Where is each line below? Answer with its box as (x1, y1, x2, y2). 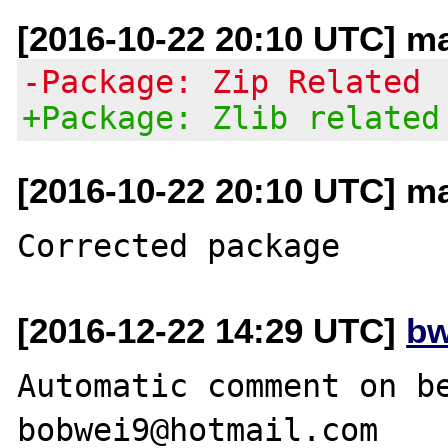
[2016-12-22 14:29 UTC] (17, 310, 407, 350)
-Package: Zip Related (22, 63, 422, 100)
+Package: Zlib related (22, 99, 441, 136)
